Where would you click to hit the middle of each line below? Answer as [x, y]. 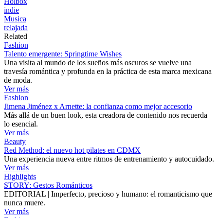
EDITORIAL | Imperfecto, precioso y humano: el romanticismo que [108, 194]
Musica [15, 18]
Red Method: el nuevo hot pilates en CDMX [72, 150]
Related [16, 36]
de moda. [18, 80]
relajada [16, 27]
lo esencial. [21, 124]
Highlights [20, 176]
